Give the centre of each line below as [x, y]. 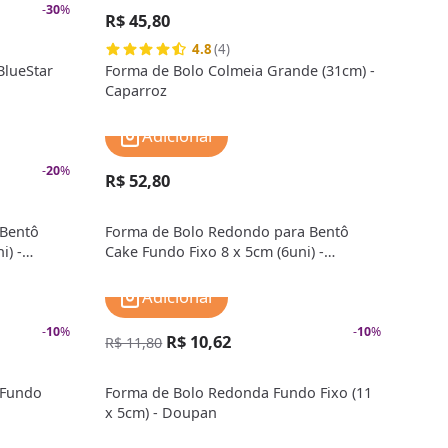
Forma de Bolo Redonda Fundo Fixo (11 [239, 393]
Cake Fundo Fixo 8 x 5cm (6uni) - [215, 252]
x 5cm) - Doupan [161, 413]
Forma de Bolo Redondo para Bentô [227, 232]
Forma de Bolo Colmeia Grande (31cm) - [240, 71]
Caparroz [136, 91]
